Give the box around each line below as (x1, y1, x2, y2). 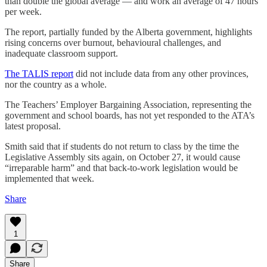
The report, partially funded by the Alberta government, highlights (5, 26, 252, 37)
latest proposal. (5, 120, 61, 131)
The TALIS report (5, 68, 73, 79)
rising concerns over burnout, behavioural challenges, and (5, 37, 221, 48)
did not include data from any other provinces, (73, 68, 249, 79)
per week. (5, 6, 42, 17)
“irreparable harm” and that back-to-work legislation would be (5, 162, 238, 173)
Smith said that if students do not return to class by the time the (5, 141, 239, 151)
